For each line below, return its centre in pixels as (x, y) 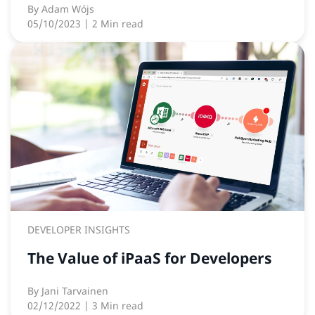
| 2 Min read (114, 24)
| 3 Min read (114, 306)
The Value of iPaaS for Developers (149, 258)
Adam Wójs (68, 9)
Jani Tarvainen (75, 291)
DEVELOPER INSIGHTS (79, 230)
